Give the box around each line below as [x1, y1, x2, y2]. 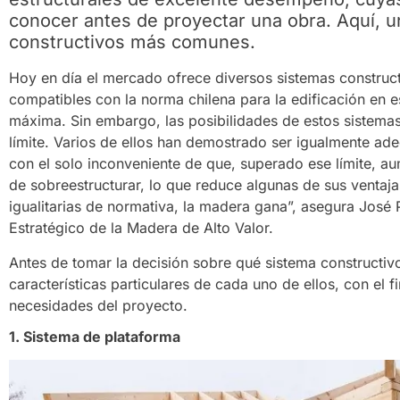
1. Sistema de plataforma [9, 328, 180, 346]
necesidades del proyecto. [9, 296, 187, 314]
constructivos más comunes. [9, 31, 255, 54]
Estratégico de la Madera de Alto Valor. [9, 219, 273, 237]
